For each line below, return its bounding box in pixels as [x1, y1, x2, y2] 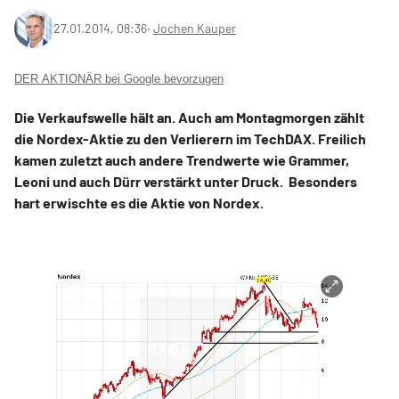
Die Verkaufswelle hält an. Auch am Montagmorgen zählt [14, 109, 364, 126]
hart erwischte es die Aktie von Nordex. [14, 194, 264, 212]
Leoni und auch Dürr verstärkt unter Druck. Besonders [14, 173, 357, 191]
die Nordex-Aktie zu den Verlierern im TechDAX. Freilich [14, 130, 366, 148]
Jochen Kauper [153, 20, 236, 37]
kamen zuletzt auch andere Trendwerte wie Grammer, [14, 151, 349, 169]
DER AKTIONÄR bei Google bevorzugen [14, 72, 224, 86]
